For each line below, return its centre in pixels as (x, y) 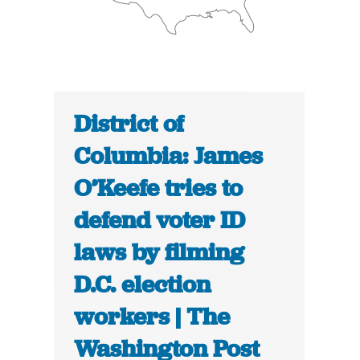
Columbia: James (169, 156)
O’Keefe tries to (159, 188)
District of (129, 124)
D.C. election (143, 285)
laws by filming (160, 253)
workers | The (152, 317)
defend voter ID (160, 221)
